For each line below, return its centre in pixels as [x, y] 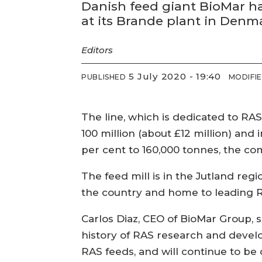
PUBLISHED [104, 77]
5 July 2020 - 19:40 [178, 76]
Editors [97, 50]
